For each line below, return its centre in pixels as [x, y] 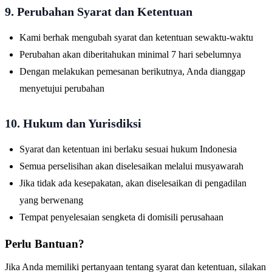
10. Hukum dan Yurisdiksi [73, 123]
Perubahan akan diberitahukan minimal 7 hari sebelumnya [130, 54]
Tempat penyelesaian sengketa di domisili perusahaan [121, 217]
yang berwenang [51, 200]
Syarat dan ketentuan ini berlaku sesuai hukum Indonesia [128, 149]
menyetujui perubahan [62, 88]
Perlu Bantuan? [45, 243]
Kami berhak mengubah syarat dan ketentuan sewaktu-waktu [136, 37]
